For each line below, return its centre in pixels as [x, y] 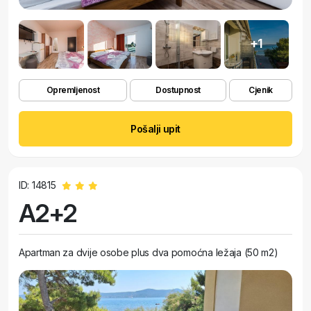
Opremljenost [73, 90]
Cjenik [261, 90]
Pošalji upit [155, 129]
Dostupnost [178, 90]
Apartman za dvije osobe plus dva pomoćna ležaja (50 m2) [149, 252]
